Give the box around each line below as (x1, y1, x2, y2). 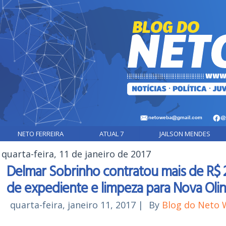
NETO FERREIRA (18, 129, 64, 138)
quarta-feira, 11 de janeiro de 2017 (2, 148, 151, 160)
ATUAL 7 (99, 129, 124, 138)
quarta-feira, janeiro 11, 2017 (10, 199, 136, 211)
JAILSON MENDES (159, 129, 210, 138)
